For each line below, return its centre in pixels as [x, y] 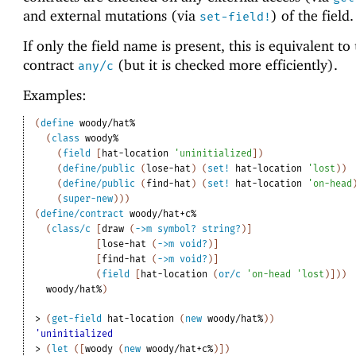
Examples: [54, 95]
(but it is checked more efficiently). [225, 65]
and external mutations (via [111, 15]
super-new [88, 199]
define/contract [83, 214]
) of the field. [312, 15]
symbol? [177, 229]
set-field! [235, 16]
